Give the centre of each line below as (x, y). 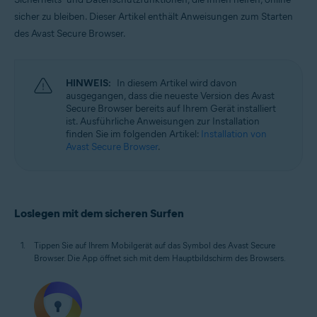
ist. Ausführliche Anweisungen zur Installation (163, 121)
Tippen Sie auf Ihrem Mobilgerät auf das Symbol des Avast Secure (155, 245)
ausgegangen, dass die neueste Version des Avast (170, 96)
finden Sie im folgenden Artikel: (133, 134)
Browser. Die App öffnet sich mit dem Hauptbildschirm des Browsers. (160, 258)
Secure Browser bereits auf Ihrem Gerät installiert (171, 109)
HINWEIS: (88, 83)
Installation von (234, 134)
